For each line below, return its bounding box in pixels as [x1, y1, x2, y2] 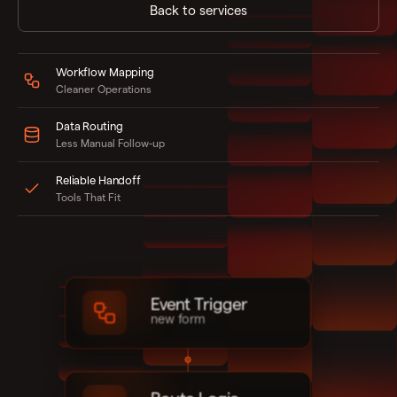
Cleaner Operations [56, 83, 152, 95]
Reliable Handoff [56, 174, 141, 186]
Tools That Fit [56, 191, 121, 203]
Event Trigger [150, 294, 248, 315]
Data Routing [56, 120, 123, 132]
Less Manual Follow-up [56, 137, 165, 149]
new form [150, 312, 206, 326]
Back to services [150, 3, 247, 18]
